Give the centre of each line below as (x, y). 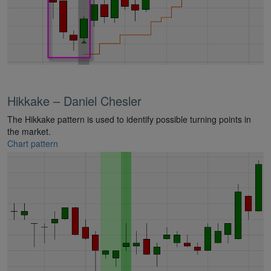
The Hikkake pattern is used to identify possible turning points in (129, 119)
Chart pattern (33, 144)
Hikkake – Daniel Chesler (74, 101)
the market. (29, 132)
